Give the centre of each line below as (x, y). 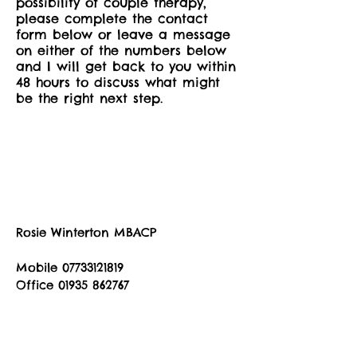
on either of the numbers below (121, 50)
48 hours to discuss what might (118, 82)
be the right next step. (89, 98)
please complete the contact (112, 18)
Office (37, 285)
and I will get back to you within (126, 66)
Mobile (39, 267)
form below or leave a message (123, 34)
